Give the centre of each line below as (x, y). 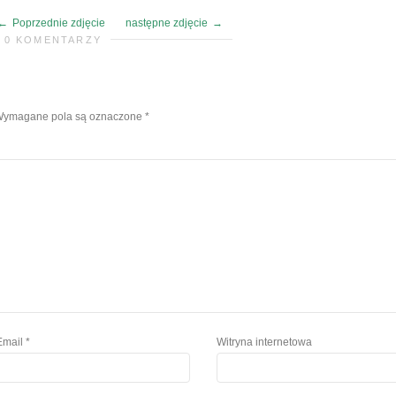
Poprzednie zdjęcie (59, 23)
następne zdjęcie (167, 23)
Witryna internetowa (264, 343)
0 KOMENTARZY (53, 40)
